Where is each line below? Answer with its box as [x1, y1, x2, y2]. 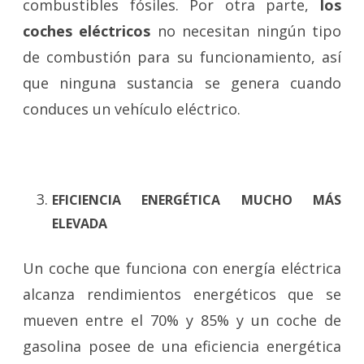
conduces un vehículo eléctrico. [23, 98, 240, 119]
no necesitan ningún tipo [150, 20, 342, 41]
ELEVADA [52, 214, 107, 232]
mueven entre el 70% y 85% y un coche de [23, 310, 341, 330]
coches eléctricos [23, 20, 151, 41]
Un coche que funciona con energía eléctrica [23, 258, 341, 278]
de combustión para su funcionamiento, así [23, 46, 341, 67]
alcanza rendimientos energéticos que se [23, 284, 341, 304]
